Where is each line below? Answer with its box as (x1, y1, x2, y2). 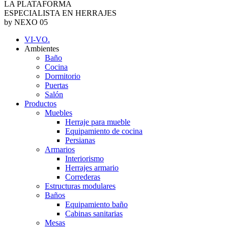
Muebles (45, 108, 72, 117)
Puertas (45, 80, 68, 90)
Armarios (45, 145, 75, 154)
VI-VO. (24, 35, 50, 44)
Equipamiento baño (65, 199, 128, 209)
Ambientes (24, 44, 59, 53)
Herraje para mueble (65, 117, 130, 126)
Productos (24, 99, 56, 108)
